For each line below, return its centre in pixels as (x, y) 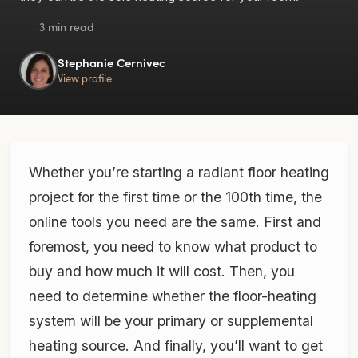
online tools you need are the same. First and (175, 221)
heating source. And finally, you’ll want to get (176, 345)
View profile (85, 79)
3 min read (65, 26)
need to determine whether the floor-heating (173, 296)
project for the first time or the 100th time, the (175, 197)
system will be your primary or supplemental (171, 320)
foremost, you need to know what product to (173, 246)
